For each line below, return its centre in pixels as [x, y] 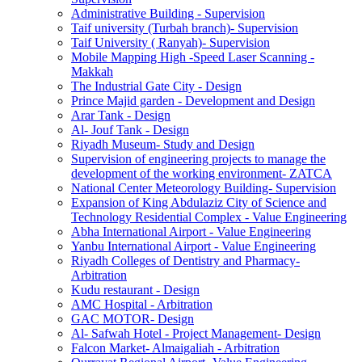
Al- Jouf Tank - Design [130, 130]
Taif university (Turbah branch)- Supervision [185, 28]
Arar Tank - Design [121, 116]
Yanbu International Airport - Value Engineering [194, 246]
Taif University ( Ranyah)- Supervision [170, 43]
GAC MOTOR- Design [133, 319]
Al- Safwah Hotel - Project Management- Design [196, 334]
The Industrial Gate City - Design [156, 86]
